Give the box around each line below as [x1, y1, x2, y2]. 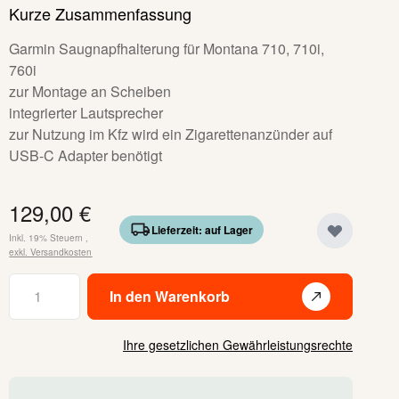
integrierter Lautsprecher [9, 102, 164, 123]
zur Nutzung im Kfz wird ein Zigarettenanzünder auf [9, 124, 333, 144]
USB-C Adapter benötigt [9, 145, 163, 166]
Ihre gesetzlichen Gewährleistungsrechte [123, 336, 353, 354]
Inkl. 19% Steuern [9, 232, 84, 244]
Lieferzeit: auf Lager [151, 222, 253, 238]
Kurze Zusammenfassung [9, 2, 192, 25]
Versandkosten [30, 246, 93, 258]
